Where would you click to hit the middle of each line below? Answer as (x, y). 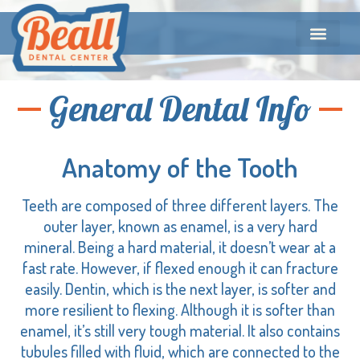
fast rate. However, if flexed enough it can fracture (180, 268)
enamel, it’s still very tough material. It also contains (180, 330)
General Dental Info (180, 109)
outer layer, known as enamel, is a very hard (180, 226)
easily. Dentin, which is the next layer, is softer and (180, 288)
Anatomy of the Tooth (180, 167)
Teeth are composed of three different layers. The (180, 205)
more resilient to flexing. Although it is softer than (180, 309)
